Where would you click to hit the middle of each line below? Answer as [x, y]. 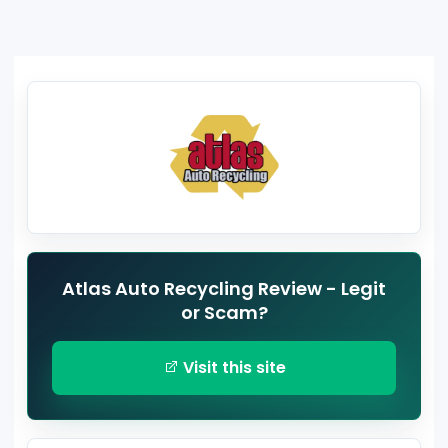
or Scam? [224, 313]
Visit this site [232, 368]
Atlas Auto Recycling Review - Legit [224, 289]
